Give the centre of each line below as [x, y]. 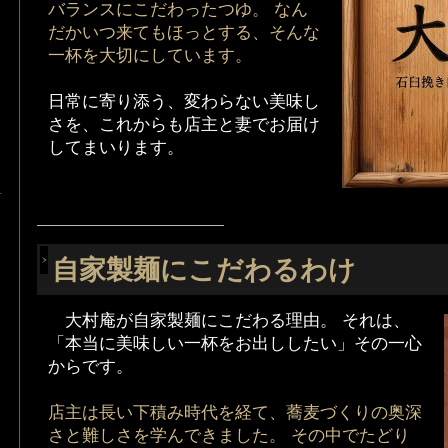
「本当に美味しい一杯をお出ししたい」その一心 [235, 343]
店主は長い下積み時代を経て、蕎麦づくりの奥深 [235, 412]
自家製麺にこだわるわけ [204, 270]
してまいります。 [116, 147]
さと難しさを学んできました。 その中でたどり [229, 435]
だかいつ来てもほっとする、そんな [184, 32]
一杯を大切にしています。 [150, 55]
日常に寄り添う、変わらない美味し [184, 101]
